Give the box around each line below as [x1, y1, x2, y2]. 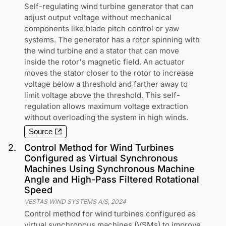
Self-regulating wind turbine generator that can [24, 2, 194, 11]
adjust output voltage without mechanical [24, 13, 172, 22]
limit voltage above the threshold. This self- [24, 90, 180, 100]
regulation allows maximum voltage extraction [24, 101, 188, 111]
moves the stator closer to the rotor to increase [24, 68, 194, 78]
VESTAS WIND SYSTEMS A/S [24, 198, 108, 205]
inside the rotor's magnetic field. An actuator [24, 57, 185, 67]
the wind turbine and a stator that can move [24, 46, 179, 55]
